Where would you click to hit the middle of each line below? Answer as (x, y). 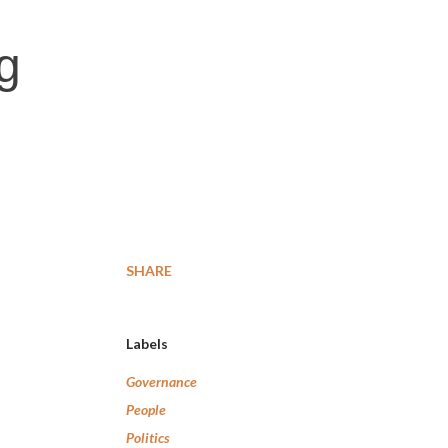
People (146, 409)
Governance (161, 381)
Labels (147, 343)
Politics (148, 437)
